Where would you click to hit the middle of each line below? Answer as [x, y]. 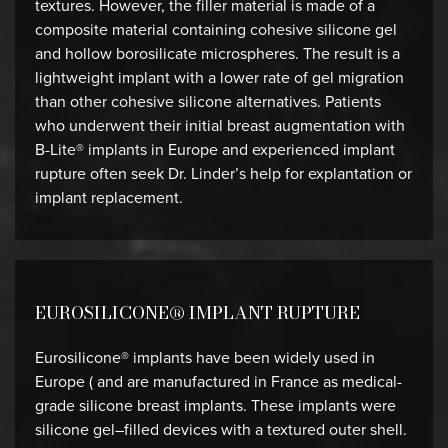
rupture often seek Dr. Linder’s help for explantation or [223, 173]
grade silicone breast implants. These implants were [215, 405]
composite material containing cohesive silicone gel [216, 29]
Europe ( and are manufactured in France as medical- [218, 381]
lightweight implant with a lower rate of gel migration [219, 77]
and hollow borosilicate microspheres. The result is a [217, 53]
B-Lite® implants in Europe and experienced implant [215, 149]
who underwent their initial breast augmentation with [220, 125]
